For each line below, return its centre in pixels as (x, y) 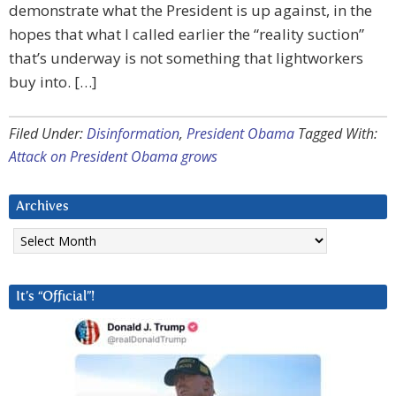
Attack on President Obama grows (113, 156)
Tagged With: (338, 133)
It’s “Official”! (55, 297)
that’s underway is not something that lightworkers (186, 58)
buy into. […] (53, 82)
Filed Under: (48, 133)
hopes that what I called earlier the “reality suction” (187, 34)
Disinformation (133, 133)
